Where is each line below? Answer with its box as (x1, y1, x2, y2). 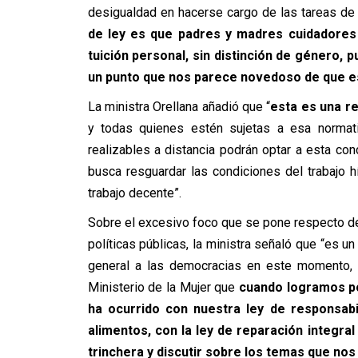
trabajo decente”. (87, 185, 181, 201)
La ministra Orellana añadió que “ (87, 99, 271, 114)
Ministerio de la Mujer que (87, 280, 239, 295)
